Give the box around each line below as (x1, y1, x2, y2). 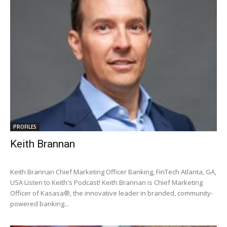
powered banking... (10, 199, 69, 209)
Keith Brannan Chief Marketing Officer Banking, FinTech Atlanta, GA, (10, 167, 216, 177)
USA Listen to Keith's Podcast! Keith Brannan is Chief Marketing (10, 178, 203, 187)
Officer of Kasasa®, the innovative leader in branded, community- (10, 188, 213, 198)
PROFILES (13, 123, 36, 131)
